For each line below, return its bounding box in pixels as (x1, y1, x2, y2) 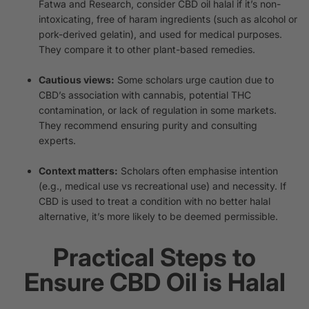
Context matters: (39, 164, 118, 177)
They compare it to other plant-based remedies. (39, 43, 255, 55)
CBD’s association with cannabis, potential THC (39, 88, 251, 101)
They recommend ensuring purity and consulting (39, 119, 257, 131)
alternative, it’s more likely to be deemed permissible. (39, 210, 278, 222)
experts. (39, 134, 79, 146)
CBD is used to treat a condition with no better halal (39, 195, 270, 207)
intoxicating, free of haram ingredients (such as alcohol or (39, 12, 297, 25)
